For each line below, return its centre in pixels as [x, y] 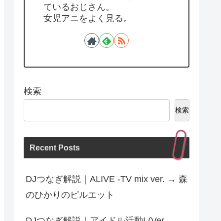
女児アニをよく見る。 [88, 18]
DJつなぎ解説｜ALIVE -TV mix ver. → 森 [107, 179]
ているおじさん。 [79, 7]
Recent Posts [55, 148]
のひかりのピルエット [70, 195]
